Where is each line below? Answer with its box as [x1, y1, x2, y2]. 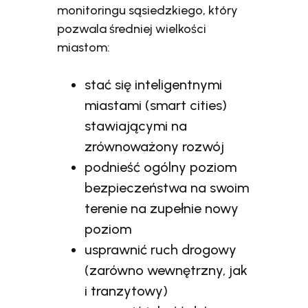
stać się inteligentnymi [85, 76, 223, 93]
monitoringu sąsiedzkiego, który [57, 2, 239, 18]
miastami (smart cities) [85, 96, 228, 113]
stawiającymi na [85, 117, 188, 134]
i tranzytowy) [85, 282, 168, 299]
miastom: [57, 39, 111, 55]
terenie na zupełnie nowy [85, 199, 239, 217]
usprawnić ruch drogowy [85, 241, 237, 258]
